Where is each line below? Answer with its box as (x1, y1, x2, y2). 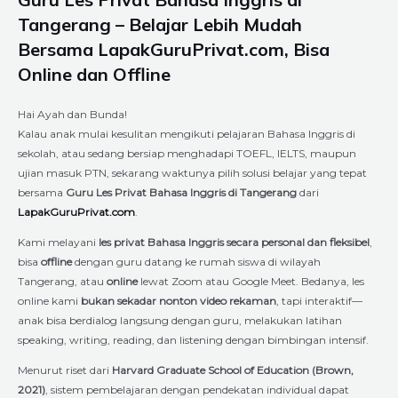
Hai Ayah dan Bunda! (18, 107, 127, 121)
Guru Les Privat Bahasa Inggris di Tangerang (66, 185, 297, 199)
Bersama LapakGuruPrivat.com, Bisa (18, 37, 330, 60)
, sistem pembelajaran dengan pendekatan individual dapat (45, 382, 349, 396)
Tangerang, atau (18, 274, 107, 288)
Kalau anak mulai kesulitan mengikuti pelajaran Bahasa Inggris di (18, 126, 355, 140)
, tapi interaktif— (276, 293, 362, 307)
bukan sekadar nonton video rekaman (81, 293, 276, 307)
